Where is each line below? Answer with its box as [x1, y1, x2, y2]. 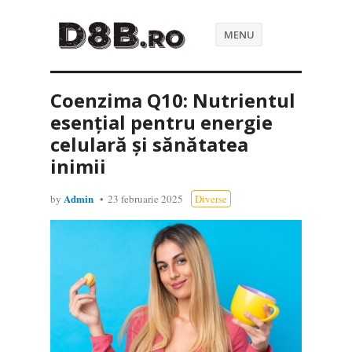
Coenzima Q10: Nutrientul [50, 87, 295, 113]
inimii [50, 153, 106, 179]
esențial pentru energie [50, 109, 273, 135]
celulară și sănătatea [50, 131, 248, 157]
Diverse [195, 192, 227, 206]
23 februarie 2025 [108, 192, 183, 206]
